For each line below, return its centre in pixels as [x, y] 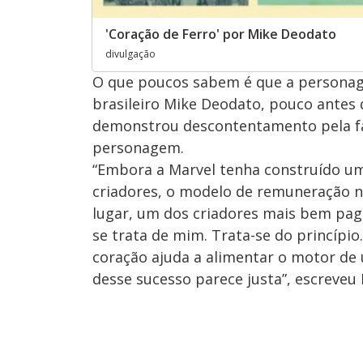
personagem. [138, 148]
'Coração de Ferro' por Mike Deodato [221, 34]
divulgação [130, 54]
